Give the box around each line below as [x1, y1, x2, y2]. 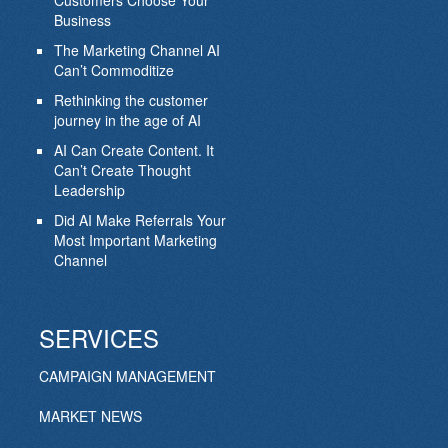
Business [53, 10, 111, 31]
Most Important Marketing [53, 230, 217, 251]
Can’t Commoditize [53, 60, 174, 81]
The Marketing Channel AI [53, 40, 220, 61]
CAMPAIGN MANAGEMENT [38, 366, 216, 387]
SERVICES [38, 320, 159, 356]
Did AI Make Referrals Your [53, 210, 226, 231]
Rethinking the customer [53, 90, 208, 111]
